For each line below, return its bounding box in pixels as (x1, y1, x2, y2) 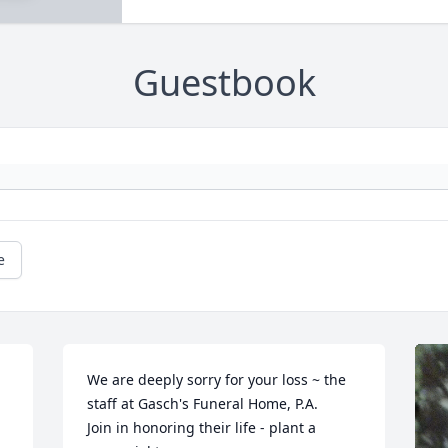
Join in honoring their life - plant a (87, 418, 317, 438)
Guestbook (132, 58, 316, 108)
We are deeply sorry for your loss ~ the (87, 370, 347, 390)
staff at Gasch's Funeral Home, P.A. (87, 394, 319, 414)
